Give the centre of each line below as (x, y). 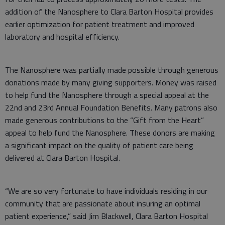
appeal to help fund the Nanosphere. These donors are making (110, 133)
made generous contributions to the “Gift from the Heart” (104, 120)
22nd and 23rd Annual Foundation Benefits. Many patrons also (111, 107)
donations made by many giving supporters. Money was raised (111, 82)
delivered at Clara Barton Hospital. (63, 158)
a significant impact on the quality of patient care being (99, 145)
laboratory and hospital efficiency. (62, 37)
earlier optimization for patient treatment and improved (100, 24)
